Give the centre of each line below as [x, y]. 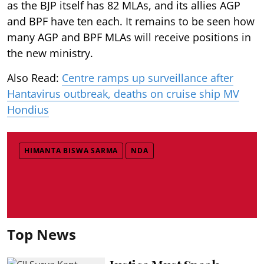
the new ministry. [50, 53]
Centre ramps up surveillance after [148, 77]
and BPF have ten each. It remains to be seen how [131, 21]
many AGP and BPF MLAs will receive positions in [129, 37]
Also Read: [34, 77]
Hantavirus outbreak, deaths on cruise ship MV [123, 93]
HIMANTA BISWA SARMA [71, 150]
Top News [42, 234]
